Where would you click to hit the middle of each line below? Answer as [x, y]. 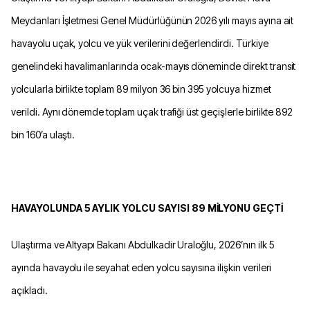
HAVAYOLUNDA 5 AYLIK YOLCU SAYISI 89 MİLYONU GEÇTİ [147, 208]
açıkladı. [29, 290]
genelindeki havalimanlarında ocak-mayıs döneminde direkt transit [154, 66]
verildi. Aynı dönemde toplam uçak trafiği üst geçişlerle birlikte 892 [152, 112]
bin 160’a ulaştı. [43, 135]
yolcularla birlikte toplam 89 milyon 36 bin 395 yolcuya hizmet [141, 89]
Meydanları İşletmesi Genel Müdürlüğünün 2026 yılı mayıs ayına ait [153, 20]
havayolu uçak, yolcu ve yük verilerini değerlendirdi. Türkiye [140, 43]
